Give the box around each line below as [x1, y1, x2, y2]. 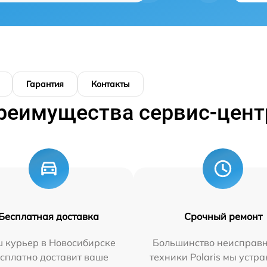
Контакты [91, 79, 130, 89]
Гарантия [26, 79, 64, 89]
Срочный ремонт [184, 210, 262, 222]
